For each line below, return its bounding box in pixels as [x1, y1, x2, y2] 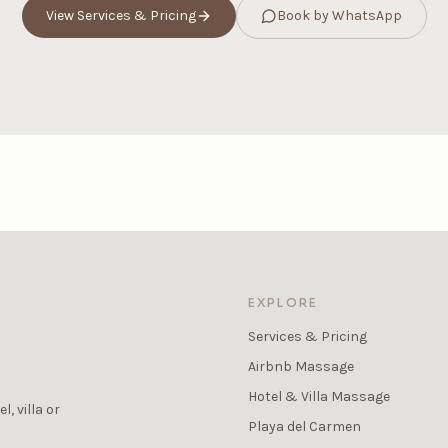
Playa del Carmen [248, 418, 361, 436]
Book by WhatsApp [276, 7, 402, 25]
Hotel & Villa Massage [248, 388, 390, 406]
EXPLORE [248, 295, 319, 311]
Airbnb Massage [248, 358, 354, 376]
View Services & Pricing [45, 7, 196, 25]
